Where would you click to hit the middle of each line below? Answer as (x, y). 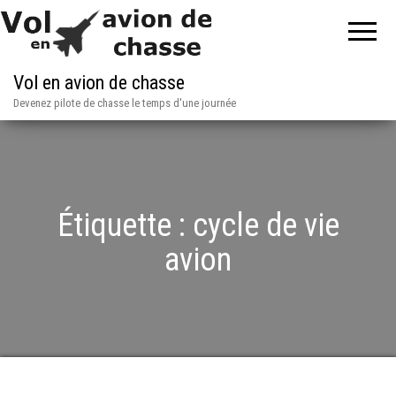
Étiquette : (125, 225)
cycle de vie (266, 225)
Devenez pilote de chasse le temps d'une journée (125, 103)
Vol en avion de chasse (99, 83)
